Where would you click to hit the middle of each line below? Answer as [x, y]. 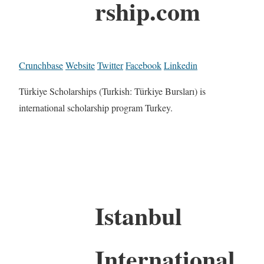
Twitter [110, 65]
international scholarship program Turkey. [96, 107]
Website [80, 65]
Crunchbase [41, 65]
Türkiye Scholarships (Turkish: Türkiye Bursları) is [112, 91]
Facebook [143, 65]
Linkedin [181, 65]
